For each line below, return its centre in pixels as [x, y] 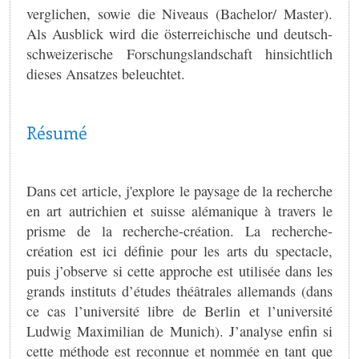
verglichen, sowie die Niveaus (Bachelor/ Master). [179, 13]
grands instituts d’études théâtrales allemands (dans [179, 291]
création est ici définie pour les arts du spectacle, [179, 251]
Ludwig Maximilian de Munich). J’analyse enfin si [179, 331]
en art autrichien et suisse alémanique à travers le [179, 211]
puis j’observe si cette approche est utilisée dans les [179, 271]
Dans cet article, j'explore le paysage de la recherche [179, 191]
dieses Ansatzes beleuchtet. [106, 73]
